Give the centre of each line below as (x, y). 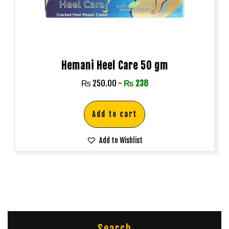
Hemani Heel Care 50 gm (114, 65)
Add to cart (114, 114)
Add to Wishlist (121, 140)
